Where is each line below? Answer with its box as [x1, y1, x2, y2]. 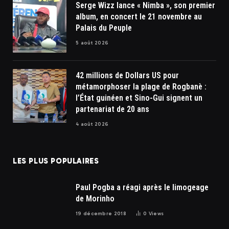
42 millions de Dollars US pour [76, 70, 179, 80]
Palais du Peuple [76, 22, 132, 33]
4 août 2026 [76, 121, 109, 127]
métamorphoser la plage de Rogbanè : [76, 81, 207, 91]
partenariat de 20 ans [76, 104, 149, 114]
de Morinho [76, 193, 114, 203]
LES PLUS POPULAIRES [13, 156, 99, 166]
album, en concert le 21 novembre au [76, 11, 202, 21]
